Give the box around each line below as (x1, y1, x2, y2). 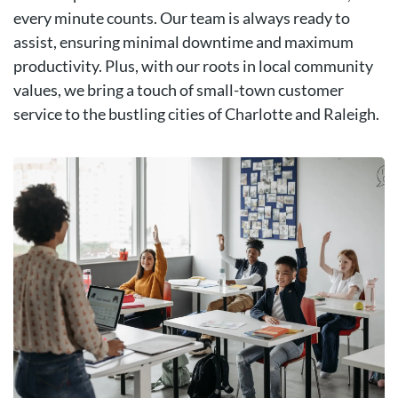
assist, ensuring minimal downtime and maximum (13, 31, 354, 52)
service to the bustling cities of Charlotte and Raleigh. (13, 103, 379, 123)
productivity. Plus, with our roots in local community (13, 55, 373, 76)
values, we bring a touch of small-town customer (13, 79, 344, 99)
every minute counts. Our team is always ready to (13, 7, 350, 28)
